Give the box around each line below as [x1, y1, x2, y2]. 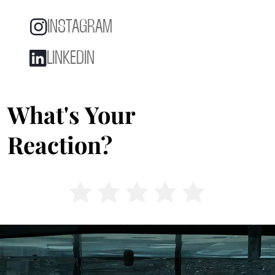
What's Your [7, 98, 135, 130]
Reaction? [7, 128, 112, 160]
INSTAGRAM [47, 18, 112, 36]
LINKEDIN [47, 49, 95, 68]
